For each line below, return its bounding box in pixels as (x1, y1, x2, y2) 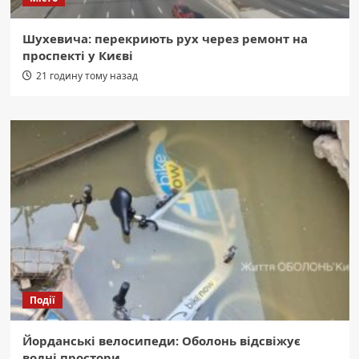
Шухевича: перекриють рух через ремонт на (22, 30, 308, 47)
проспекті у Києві (22, 47, 133, 64)
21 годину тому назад (35, 69, 138, 83)
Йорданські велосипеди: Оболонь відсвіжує (22, 333, 301, 349)
